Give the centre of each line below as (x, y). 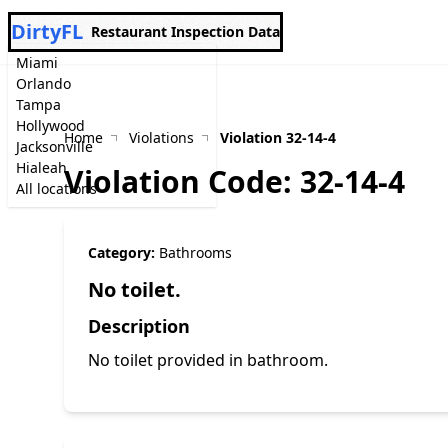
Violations (161, 137)
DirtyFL (47, 31)
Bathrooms (195, 252)
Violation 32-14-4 (278, 137)
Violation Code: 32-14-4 (234, 181)
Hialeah (41, 167)
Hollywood (50, 125)
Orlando (43, 83)
